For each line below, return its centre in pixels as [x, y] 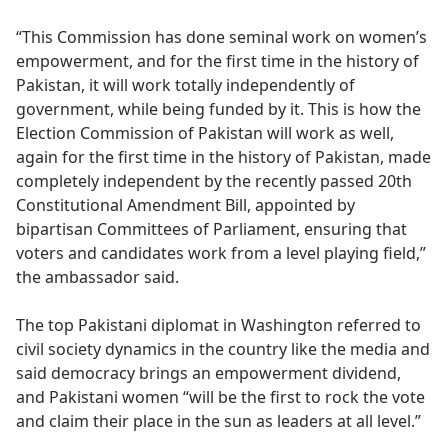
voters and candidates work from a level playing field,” [221, 252]
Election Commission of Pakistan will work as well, [205, 132]
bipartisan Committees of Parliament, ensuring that [211, 228]
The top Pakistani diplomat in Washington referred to [218, 324]
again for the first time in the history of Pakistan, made [223, 156]
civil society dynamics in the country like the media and [223, 348]
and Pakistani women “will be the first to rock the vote [220, 396]
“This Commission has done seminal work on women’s [221, 36]
